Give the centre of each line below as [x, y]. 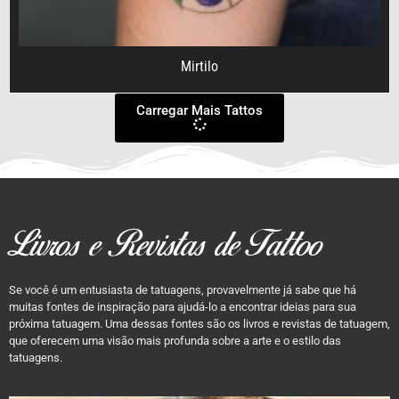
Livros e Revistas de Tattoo [165, 247]
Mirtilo [199, 66]
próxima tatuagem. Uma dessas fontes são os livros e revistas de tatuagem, [199, 323]
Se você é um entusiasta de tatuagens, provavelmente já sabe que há [183, 289]
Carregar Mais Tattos [199, 110]
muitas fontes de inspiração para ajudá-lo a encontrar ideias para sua [183, 306]
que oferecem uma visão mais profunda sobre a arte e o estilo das [175, 340]
